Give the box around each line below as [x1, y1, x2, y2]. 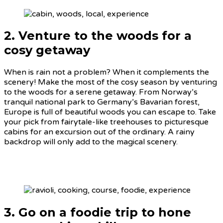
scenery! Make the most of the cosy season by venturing [4, 77, 217, 88]
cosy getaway [4, 43, 90, 58]
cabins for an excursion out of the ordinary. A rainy [4, 127, 195, 137]
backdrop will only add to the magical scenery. [4, 137, 178, 147]
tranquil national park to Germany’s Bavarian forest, [4, 97, 200, 108]
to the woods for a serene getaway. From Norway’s [4, 87, 198, 98]
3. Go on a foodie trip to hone [4, 205, 191, 220]
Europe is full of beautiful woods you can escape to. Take [4, 107, 216, 117]
